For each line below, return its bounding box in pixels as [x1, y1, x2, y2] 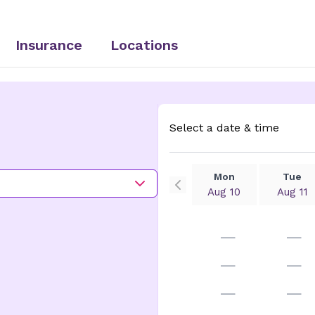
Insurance [15, 37, 82, 53]
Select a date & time [169, 121, 279, 134]
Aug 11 [276, 186, 308, 198]
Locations [110, 37, 178, 53]
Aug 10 [207, 186, 241, 198]
